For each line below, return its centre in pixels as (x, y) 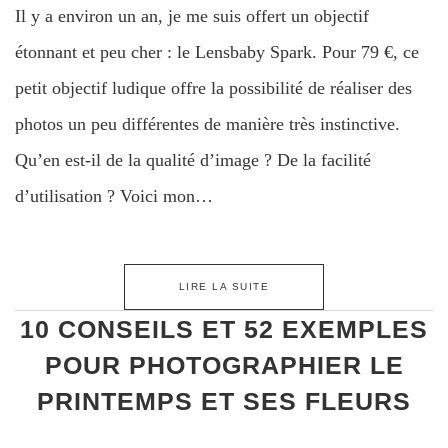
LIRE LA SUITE (224, 286)
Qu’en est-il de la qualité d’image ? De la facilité (193, 159)
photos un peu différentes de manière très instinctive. (207, 123)
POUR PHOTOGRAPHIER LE (224, 364)
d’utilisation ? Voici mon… (114, 195)
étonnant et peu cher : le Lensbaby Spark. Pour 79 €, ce (217, 51)
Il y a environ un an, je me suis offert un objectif (192, 15)
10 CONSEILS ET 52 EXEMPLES (224, 328)
